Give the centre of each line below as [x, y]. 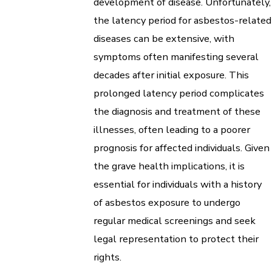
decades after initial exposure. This [171, 75]
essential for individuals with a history [178, 185]
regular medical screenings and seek [175, 221]
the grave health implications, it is [169, 166]
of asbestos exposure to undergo [167, 203]
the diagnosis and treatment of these [177, 112]
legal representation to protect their [176, 239]
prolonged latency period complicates [179, 93]
